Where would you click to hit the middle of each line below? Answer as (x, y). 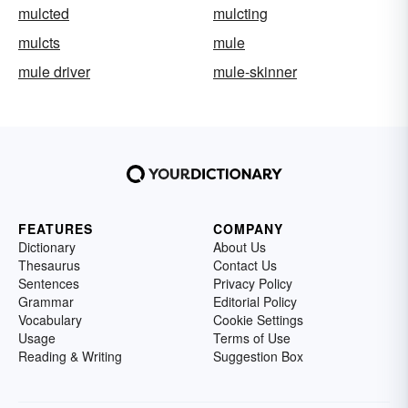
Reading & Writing (70, 356)
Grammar (46, 301)
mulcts (39, 42)
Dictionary (47, 247)
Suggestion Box (258, 356)
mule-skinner (255, 71)
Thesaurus (49, 265)
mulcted (44, 13)
